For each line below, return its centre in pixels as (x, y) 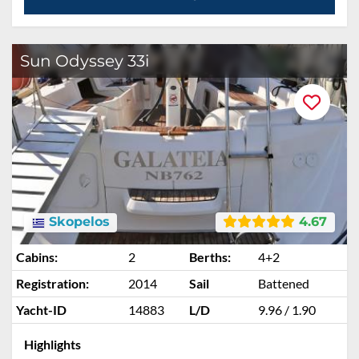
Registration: (52, 283)
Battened (284, 283)
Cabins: (37, 257)
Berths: (210, 257)
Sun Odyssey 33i (85, 61)
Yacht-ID (41, 310)
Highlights (52, 344)
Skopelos (77, 222)
